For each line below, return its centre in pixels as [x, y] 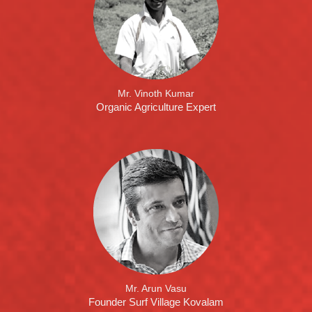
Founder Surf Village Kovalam [156, 302]
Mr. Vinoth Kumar [156, 93]
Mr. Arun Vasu [156, 288]
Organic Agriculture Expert [156, 107]
